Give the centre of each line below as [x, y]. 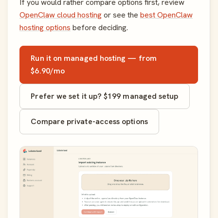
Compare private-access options [89, 122]
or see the [121, 15]
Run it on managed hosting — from [94, 58]
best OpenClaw [166, 15]
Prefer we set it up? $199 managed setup [105, 96]
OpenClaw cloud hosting [61, 15]
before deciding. [99, 28]
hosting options [45, 28]
